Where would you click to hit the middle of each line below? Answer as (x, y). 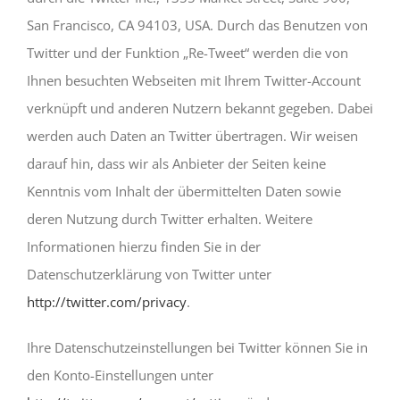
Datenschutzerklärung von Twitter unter (149, 274)
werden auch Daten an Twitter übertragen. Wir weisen (192, 135)
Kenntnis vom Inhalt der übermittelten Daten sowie (184, 191)
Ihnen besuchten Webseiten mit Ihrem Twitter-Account (194, 80)
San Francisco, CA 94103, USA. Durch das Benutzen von (197, 25)
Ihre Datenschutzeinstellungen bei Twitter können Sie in (197, 347)
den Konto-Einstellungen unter (120, 375)
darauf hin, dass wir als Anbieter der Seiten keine (176, 163)
